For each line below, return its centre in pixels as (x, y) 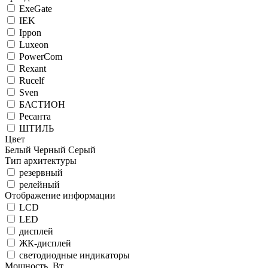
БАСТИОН (42, 104)
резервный (41, 173)
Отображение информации (60, 195)
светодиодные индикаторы (74, 255)
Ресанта (35, 116)
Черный (50, 150)
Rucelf (32, 80)
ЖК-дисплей (45, 243)
